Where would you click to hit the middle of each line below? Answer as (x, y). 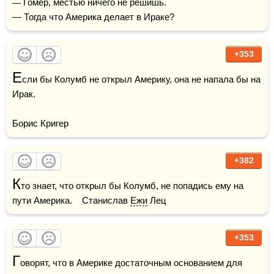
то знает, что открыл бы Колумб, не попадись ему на (132, 186)
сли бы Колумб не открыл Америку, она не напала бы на (141, 79)
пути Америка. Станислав (71, 200)
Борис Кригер (40, 123)
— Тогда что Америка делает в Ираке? (93, 17)
